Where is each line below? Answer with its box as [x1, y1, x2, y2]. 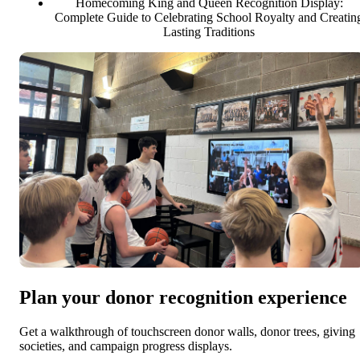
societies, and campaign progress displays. [19, 338, 232, 353]
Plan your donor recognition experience [19, 286, 347, 308]
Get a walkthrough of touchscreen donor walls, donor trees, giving [19, 324, 355, 338]
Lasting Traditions [163, 24, 255, 39]
